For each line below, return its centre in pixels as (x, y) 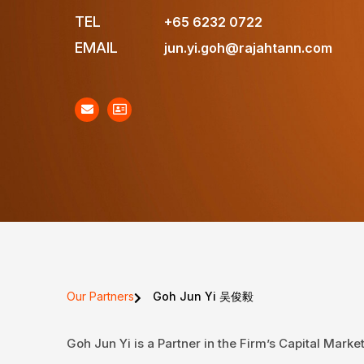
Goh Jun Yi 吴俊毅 (203, 296)
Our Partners (100, 296)
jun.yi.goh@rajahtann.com (248, 48)
